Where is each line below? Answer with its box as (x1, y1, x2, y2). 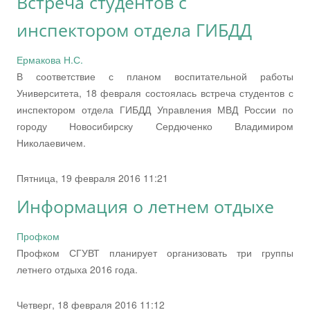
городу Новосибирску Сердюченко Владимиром (17, 118, 293, 133)
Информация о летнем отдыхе (17, 194, 274, 218)
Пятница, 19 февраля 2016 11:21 (17, 170, 168, 185)
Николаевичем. (17, 135, 86, 149)
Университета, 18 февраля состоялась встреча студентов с (17, 85, 293, 100)
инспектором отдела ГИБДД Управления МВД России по (17, 102, 293, 116)
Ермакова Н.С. (17, 52, 83, 66)
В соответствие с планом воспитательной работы (17, 69, 293, 83)
